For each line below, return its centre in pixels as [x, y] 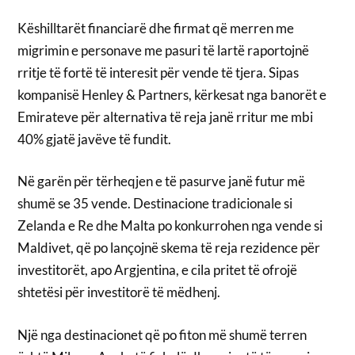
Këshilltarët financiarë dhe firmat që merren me [156, 28]
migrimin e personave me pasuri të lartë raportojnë [164, 50]
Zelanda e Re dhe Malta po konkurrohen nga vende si [170, 226]
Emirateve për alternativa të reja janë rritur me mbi [166, 116]
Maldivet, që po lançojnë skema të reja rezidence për [169, 248]
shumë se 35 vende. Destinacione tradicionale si [155, 204]
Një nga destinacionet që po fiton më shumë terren [162, 334]
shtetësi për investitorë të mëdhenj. [119, 292]
